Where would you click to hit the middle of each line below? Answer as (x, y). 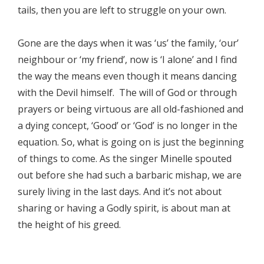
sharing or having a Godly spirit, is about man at (124, 208)
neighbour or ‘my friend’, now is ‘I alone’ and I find (127, 59)
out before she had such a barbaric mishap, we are (130, 175)
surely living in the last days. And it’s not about (120, 191)
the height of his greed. (69, 224)
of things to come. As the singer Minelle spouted (125, 158)
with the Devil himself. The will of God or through (127, 92)
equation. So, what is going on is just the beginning (131, 142)
